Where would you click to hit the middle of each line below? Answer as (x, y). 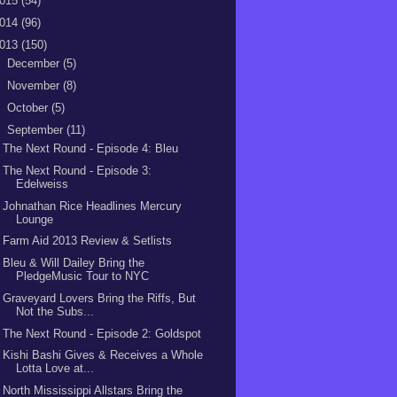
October (29, 107)
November (35, 86)
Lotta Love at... (55, 369)
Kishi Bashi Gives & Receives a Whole (103, 355)
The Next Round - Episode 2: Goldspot (102, 333)
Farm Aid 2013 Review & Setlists (88, 241)
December (35, 64)
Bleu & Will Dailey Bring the (74, 263)
